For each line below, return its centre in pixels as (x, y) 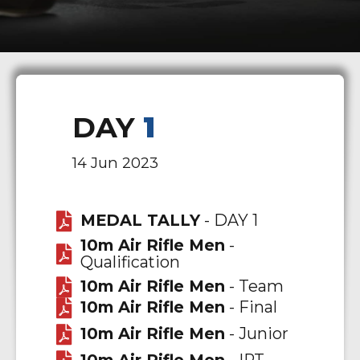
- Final (251, 307)
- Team (254, 286)
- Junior (256, 334)
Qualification (130, 262)
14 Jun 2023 (115, 162)
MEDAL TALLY (140, 221)
